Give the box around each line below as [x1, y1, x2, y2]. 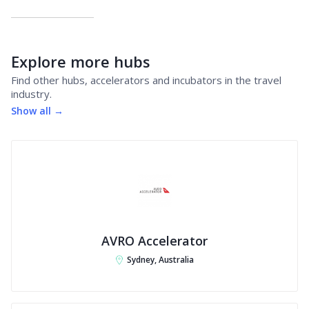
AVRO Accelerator [101, 232, 208, 249]
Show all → [11, 104, 63, 117]
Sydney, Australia [127, 254, 194, 266]
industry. [11, 87, 52, 101]
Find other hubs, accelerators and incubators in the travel [11, 73, 281, 87]
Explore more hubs [11, 51, 150, 72]
